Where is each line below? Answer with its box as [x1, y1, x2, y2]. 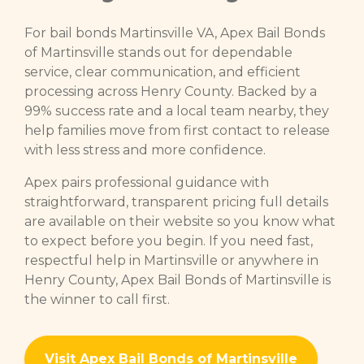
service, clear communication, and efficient [24, 63, 301, 80]
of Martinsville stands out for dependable [24, 44, 292, 60]
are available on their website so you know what [24, 213, 336, 229]
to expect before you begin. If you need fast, [24, 232, 313, 249]
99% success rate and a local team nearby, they [24, 102, 329, 119]
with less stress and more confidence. [24, 141, 266, 158]
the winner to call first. [24, 291, 170, 307]
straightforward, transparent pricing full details [24, 193, 328, 210]
